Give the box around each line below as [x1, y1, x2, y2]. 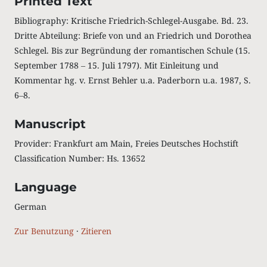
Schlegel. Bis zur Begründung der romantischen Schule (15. [14, 45, 250, 56]
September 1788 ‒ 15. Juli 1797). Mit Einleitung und [14, 60, 219, 71]
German [14, 201, 46, 212]
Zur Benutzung [14, 225, 74, 237]
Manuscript [14, 117, 86, 131]
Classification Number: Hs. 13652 [14, 153, 145, 164]
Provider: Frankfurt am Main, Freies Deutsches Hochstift [14, 138, 238, 149]
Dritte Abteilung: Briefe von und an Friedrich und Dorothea [14, 30, 252, 41]
